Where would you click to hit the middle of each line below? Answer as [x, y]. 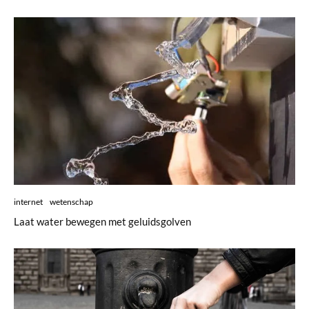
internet [28, 202]
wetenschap [71, 202]
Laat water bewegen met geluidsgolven [102, 222]
